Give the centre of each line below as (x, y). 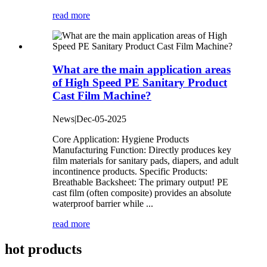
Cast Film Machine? (102, 96)
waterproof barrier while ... (103, 203)
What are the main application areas (142, 70)
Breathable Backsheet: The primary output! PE (140, 182)
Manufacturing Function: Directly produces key (142, 150)
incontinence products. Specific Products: (130, 171)
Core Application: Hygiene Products (121, 139)
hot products (43, 249)
